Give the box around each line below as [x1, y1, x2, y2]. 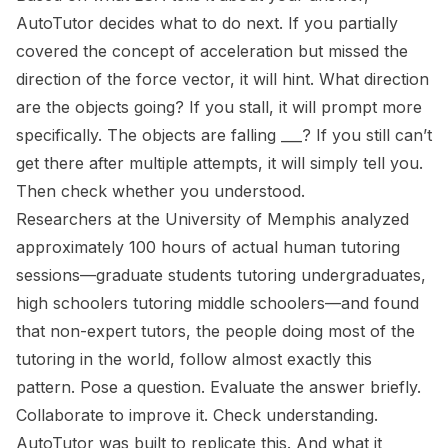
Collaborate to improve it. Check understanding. [16, 405, 378, 426]
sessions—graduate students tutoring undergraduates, [16, 265, 426, 286]
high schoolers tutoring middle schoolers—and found [16, 293, 419, 314]
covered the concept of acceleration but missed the [16, 41, 408, 62]
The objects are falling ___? [107, 125, 311, 146]
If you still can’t [311, 125, 432, 146]
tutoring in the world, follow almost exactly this [16, 349, 372, 370]
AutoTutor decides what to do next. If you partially [16, 13, 398, 34]
